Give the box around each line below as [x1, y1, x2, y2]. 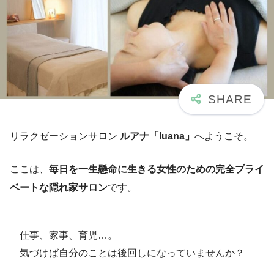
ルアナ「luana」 [120, 131, 194, 142]
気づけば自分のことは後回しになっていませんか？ [20, 248, 245, 259]
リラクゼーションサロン [10, 131, 120, 142]
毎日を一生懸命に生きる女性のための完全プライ [49, 164, 264, 175]
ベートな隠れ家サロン [10, 182, 108, 193]
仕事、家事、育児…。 [20, 230, 117, 241]
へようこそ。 [194, 131, 253, 142]
